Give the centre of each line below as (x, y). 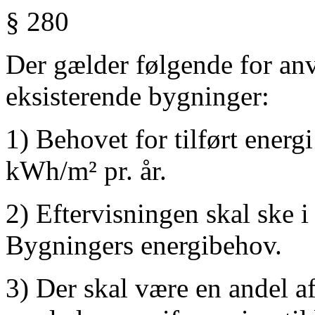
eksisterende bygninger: (137, 96)
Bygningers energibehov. (144, 245)
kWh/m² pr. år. (86, 171)
